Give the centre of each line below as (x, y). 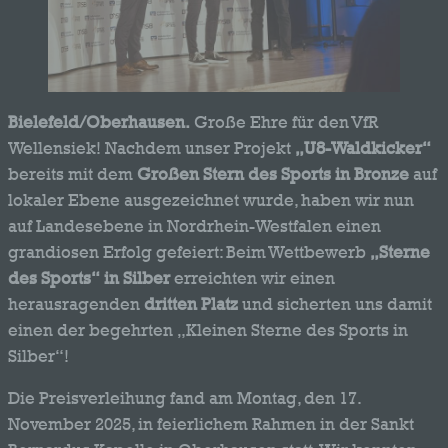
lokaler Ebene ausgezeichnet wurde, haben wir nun (211, 199)
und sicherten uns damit (335, 303)
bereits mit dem (72, 173)
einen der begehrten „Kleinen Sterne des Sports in (208, 329)
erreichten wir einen (252, 277)
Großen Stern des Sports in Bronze (273, 173)
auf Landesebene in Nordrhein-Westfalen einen (194, 225)
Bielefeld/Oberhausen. (99, 121)
